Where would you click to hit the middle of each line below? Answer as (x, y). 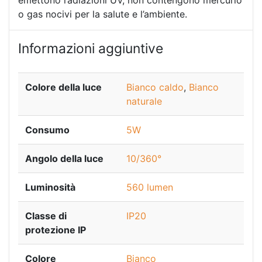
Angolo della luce (64, 158)
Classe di (46, 216)
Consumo (47, 130)
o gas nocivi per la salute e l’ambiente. (103, 14)
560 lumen (150, 187)
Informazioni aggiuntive (91, 49)
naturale (144, 101)
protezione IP (56, 230)
